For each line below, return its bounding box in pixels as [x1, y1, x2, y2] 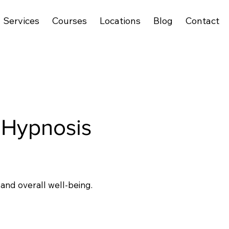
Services [3, 14, 39, 27]
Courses [52, 14, 87, 27]
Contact [185, 14, 219, 27]
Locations [99, 14, 141, 27]
